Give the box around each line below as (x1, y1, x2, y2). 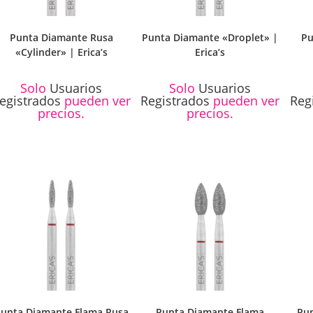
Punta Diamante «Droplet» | (142, 31, 279, 45)
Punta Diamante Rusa (9, 31, 113, 45)
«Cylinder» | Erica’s (15, 45, 108, 59)
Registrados (140, 92, 210, 110)
